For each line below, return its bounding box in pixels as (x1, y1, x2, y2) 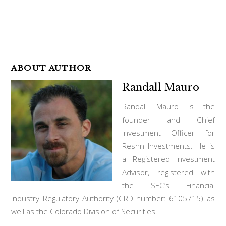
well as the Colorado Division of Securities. (11, 206, 158, 217)
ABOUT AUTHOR (11, 63, 92, 73)
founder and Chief (122, 115, 215, 125)
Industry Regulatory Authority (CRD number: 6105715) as (11, 193, 215, 204)
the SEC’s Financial (122, 180, 215, 191)
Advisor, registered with (122, 167, 215, 178)
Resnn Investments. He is (122, 141, 215, 151)
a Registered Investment (122, 154, 215, 164)
